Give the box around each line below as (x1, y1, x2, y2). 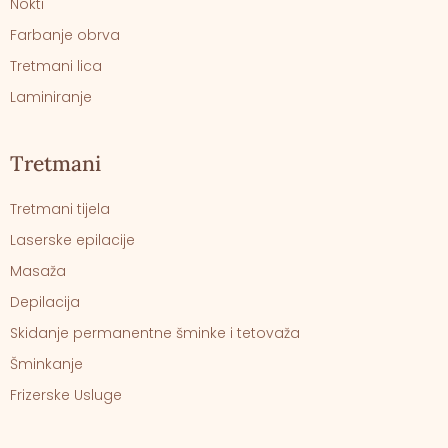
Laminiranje (10, 86, 92, 107)
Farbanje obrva (10, 24, 120, 45)
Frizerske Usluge (10, 384, 122, 405)
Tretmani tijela (10, 198, 110, 219)
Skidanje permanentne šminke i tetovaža (10, 322, 300, 343)
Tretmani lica (10, 55, 102, 76)
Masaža (10, 260, 66, 281)
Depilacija (10, 291, 80, 312)
